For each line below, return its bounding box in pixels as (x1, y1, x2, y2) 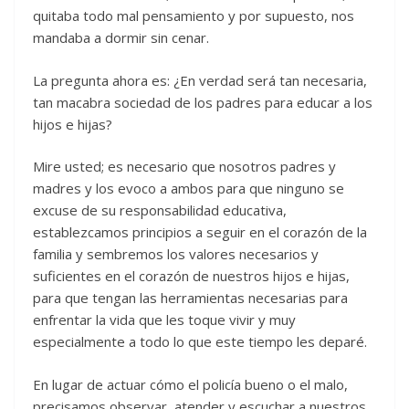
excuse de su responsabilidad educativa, (33, 201, 287, 220)
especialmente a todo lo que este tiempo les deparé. (33, 332, 367, 351)
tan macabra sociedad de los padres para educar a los (33, 92, 372, 111)
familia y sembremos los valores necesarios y (33, 245, 319, 264)
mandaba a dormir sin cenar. (33, 28, 209, 47)
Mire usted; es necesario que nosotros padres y (33, 157, 336, 176)
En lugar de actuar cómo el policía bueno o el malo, (33, 374, 348, 393)
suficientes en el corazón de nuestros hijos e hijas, (33, 267, 350, 286)
